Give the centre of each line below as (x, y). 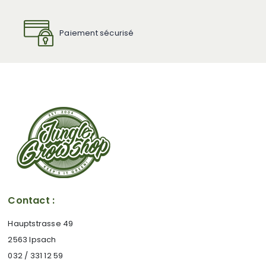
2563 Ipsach (32, 240)
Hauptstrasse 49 (41, 224)
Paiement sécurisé (97, 33)
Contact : (31, 200)
